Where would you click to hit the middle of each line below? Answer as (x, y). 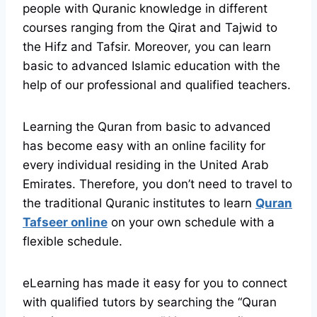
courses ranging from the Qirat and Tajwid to (150, 28)
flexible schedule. (74, 242)
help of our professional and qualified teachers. (158, 85)
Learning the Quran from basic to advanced (147, 127)
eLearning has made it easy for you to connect (155, 283)
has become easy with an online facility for (144, 146)
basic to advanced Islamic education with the (151, 66)
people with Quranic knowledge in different (145, 9)
